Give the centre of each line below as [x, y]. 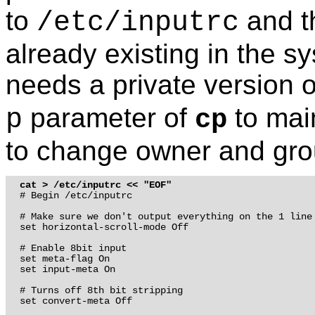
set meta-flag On [67, 259]
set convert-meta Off [76, 301]
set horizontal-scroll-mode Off [104, 227]
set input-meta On [67, 270]
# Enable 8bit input [73, 249]
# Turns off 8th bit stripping [101, 291]
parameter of [109, 117]
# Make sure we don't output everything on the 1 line [166, 217]
